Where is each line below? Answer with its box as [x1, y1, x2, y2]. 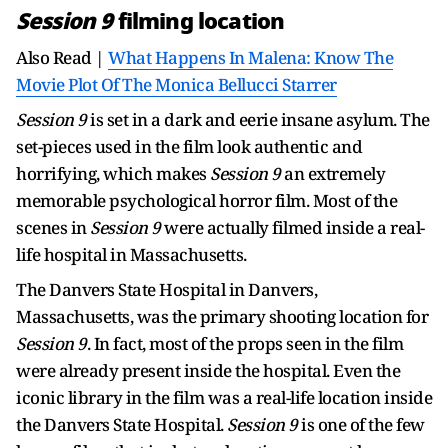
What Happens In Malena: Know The [108, 46, 393, 69]
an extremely [284, 162, 385, 185]
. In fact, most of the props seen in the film [86, 332, 403, 355]
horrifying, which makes [16, 162, 210, 185]
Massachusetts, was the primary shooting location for [16, 305, 428, 328]
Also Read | [16, 46, 108, 69]
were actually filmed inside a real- [160, 216, 425, 239]
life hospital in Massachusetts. [16, 243, 250, 266]
